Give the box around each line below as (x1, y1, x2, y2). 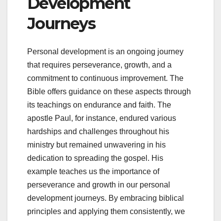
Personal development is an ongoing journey (27, 47, 184, 56)
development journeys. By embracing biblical (27, 193, 184, 202)
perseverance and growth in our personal (27, 180, 170, 189)
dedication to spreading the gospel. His (27, 153, 163, 162)
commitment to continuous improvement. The (27, 74, 184, 82)
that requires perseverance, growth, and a (27, 60, 172, 69)
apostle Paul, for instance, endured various (27, 113, 176, 122)
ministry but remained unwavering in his (27, 140, 166, 149)
